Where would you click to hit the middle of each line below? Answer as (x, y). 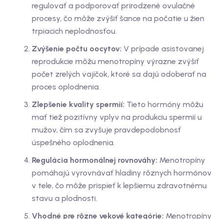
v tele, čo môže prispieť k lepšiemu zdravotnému (119, 186)
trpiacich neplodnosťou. (74, 31)
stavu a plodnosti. (65, 198)
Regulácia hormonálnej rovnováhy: (95, 160)
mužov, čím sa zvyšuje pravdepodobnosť (106, 130)
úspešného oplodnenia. (73, 143)
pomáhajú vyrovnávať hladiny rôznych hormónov (122, 173)
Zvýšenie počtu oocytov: (77, 49)
